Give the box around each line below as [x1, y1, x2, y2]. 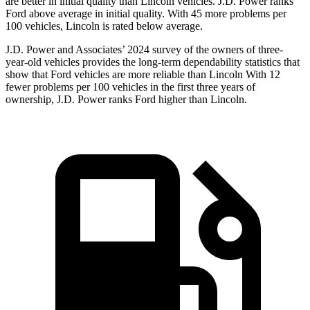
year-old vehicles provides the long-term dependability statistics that [6, 56, 300, 69]
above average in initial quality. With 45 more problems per [26, 8, 286, 20]
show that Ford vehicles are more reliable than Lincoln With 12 [6, 69, 280, 81]
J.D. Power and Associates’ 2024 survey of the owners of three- [6, 44, 283, 56]
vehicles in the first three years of [112, 81, 255, 93]
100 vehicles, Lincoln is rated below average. [6, 20, 203, 33]
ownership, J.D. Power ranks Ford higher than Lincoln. [6, 93, 247, 106]
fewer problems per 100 [6, 81, 112, 93]
